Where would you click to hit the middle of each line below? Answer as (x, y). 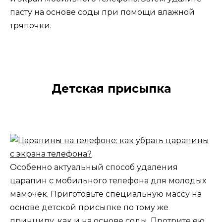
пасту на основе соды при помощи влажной (102, 12)
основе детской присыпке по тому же (89, 207)
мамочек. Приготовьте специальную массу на (106, 194)
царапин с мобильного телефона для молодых (108, 180)
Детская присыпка (111, 88)
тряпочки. (31, 26)
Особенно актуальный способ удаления (94, 167)
